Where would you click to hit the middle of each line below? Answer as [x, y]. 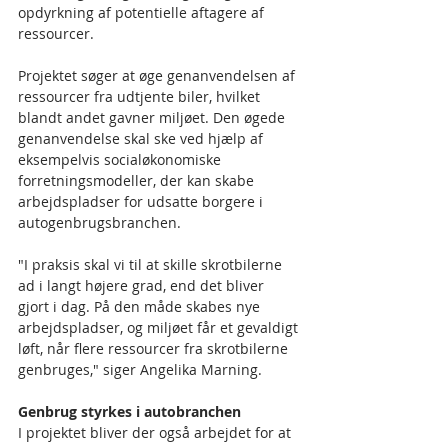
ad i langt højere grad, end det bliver [143, 286]
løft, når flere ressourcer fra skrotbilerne [155, 349]
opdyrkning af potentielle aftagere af [143, 13]
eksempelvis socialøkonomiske [121, 160]
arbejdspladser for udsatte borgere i [142, 202]
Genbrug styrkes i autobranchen [129, 412]
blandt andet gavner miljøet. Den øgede [153, 118]
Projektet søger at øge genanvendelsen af [158, 76]
